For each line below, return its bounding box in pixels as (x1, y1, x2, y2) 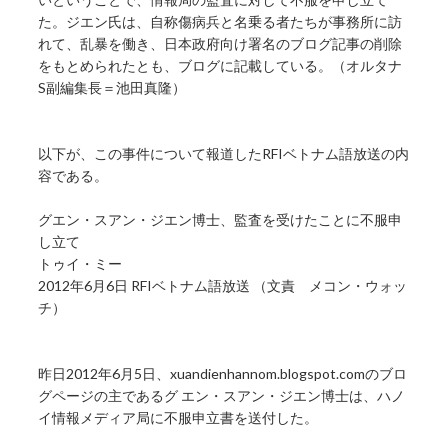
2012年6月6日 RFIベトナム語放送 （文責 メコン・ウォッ (38, 277, 408, 295)
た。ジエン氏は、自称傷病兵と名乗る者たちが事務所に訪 (38, 13, 403, 31)
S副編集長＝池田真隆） (38, 79, 187, 97)
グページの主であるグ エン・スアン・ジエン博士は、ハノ (38, 387, 406, 405)
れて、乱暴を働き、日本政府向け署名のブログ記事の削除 (38, 35, 403, 53)
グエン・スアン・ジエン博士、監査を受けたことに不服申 (38, 211, 403, 229)
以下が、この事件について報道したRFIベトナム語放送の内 (38, 145, 410, 163)
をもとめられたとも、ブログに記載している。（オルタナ (38, 57, 403, 75)
